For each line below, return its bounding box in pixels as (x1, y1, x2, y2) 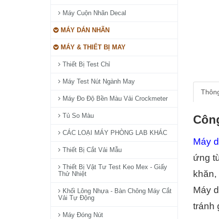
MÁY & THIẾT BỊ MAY (59, 44, 126, 51)
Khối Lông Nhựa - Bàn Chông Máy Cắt (61, 187, 172, 195)
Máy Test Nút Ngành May (61, 78, 135, 85)
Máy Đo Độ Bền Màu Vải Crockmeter (61, 95, 168, 102)
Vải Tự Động (58, 194, 94, 201)
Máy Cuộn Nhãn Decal (61, 9, 126, 17)
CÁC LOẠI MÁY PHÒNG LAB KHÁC (61, 129, 167, 136)
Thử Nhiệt (58, 170, 87, 177)
